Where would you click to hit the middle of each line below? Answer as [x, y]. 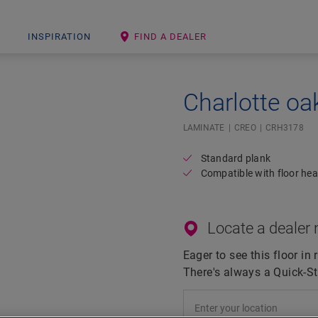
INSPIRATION [59, 37]
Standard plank [236, 158]
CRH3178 [285, 128]
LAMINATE [204, 128]
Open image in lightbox [192, 96]
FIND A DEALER [170, 37]
